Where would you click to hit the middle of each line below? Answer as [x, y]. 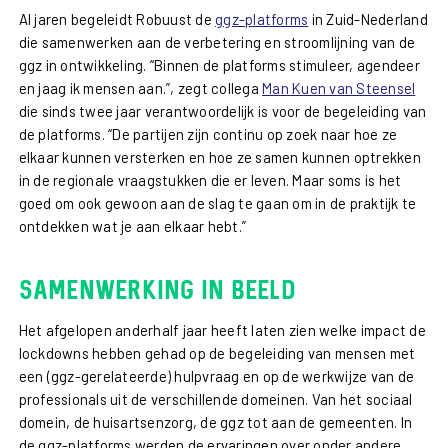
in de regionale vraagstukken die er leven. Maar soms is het [210, 179]
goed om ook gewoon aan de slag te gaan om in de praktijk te [217, 202]
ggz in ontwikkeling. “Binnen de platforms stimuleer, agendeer [219, 64]
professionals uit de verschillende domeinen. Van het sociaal [215, 399]
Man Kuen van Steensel [339, 87]
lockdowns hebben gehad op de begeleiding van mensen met [217, 353]
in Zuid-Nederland [368, 18]
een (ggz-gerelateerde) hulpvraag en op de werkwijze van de [216, 376]
